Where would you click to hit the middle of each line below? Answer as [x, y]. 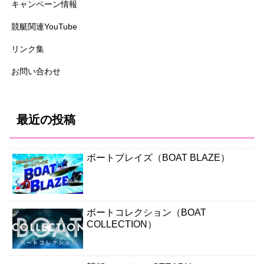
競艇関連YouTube [44, 27]
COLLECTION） [122, 224]
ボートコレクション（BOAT [147, 212]
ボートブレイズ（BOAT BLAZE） [159, 157]
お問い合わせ [36, 72]
